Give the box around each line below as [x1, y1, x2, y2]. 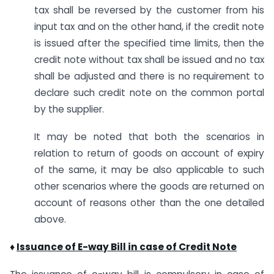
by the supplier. [34, 103, 104, 116]
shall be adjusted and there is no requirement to [34, 70, 264, 83]
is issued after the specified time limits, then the [34, 37, 264, 50]
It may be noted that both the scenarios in [34, 130, 264, 144]
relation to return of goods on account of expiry [34, 147, 264, 160]
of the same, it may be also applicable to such [34, 163, 264, 177]
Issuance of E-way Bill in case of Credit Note [17, 240, 237, 254]
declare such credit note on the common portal [34, 86, 264, 100]
